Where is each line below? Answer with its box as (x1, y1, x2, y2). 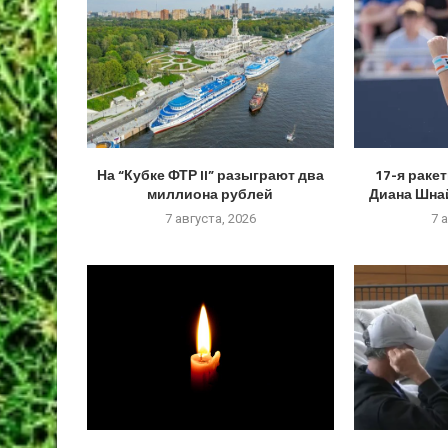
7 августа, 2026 (164, 211, 256, 227)
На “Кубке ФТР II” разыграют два (96, 164, 324, 186)
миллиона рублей (147, 183, 274, 205)
